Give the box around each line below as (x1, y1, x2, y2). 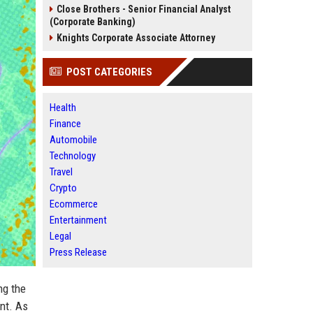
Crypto (50, 182, 77, 194)
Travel (50, 166, 73, 178)
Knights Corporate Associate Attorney (57, 32, 215, 43)
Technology (50, 150, 96, 162)
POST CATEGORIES (66, 66, 152, 78)
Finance (50, 117, 81, 130)
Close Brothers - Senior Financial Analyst (57, 3, 231, 15)
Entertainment (50, 214, 107, 226)
